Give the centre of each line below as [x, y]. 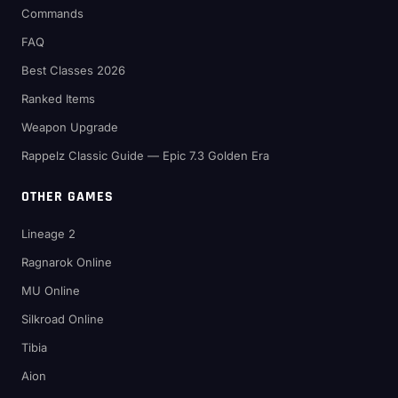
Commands [52, 14]
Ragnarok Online [67, 263]
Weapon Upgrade [70, 127]
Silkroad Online [63, 319]
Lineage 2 [48, 234]
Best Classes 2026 [73, 71]
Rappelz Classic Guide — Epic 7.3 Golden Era [145, 156]
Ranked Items [58, 99]
